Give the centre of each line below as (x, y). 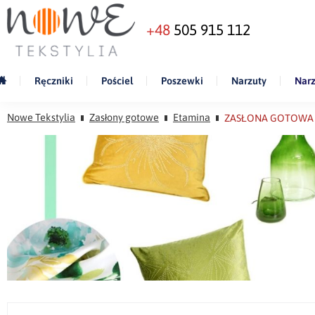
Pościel (117, 81)
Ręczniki (54, 81)
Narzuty (249, 81)
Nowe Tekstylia (41, 118)
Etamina (192, 118)
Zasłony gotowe (124, 118)
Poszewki (182, 81)
